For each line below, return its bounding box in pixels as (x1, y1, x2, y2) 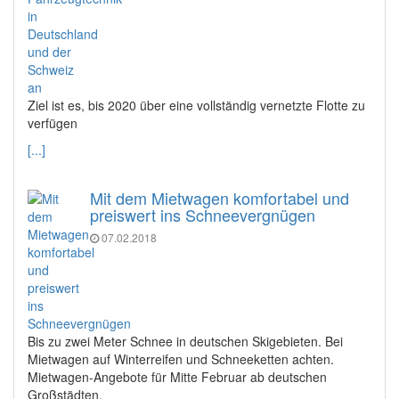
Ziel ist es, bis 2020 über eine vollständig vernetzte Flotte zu (28, 95, 365, 114)
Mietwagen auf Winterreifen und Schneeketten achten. (28, 349, 334, 368)
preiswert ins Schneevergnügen (90, 202, 315, 226)
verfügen (28, 113, 77, 132)
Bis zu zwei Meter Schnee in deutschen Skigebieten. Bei (28, 331, 343, 350)
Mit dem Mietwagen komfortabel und (90, 185, 349, 209)
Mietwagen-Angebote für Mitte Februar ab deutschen (28, 367, 327, 386)
